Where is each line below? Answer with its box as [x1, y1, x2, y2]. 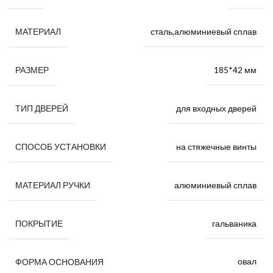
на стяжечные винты [176, 141, 257, 152]
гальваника [212, 218, 257, 229]
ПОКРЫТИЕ [15, 218, 63, 229]
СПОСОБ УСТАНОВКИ [15, 141, 106, 152]
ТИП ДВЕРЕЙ [15, 103, 68, 114]
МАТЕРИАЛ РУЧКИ [15, 180, 90, 191]
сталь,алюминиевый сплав [151, 26, 257, 37]
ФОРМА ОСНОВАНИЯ [15, 256, 104, 267]
